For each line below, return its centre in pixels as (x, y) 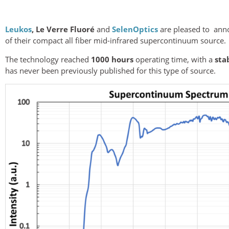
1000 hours (112, 59)
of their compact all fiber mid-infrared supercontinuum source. (116, 40)
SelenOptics (135, 29)
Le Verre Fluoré (65, 29)
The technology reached (48, 59)
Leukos (18, 29)
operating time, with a (174, 59)
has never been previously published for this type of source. (110, 71)
